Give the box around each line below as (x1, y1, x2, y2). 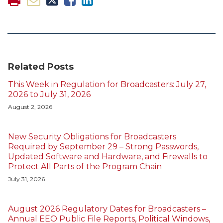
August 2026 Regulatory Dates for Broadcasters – (8, 204, 206, 214)
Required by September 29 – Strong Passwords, (8, 142, 199, 152)
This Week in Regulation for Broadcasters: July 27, (8, 80, 206, 90)
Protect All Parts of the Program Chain (8, 162, 162, 172)
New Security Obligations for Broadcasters (8, 132, 176, 142)
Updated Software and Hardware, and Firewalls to (8, 152, 208, 162)
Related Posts (8, 61, 74, 73)
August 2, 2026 (8, 103, 52, 111)
